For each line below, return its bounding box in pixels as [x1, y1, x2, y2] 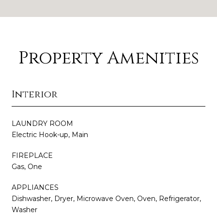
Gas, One [12, 162, 42, 171]
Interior [12, 88, 58, 101]
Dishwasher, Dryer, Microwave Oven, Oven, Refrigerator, [12, 194, 201, 203]
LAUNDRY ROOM [12, 119, 73, 128]
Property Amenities [18, 46, 199, 70]
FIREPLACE [12, 151, 53, 160]
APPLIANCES [12, 183, 59, 192]
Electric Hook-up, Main [12, 130, 88, 139]
